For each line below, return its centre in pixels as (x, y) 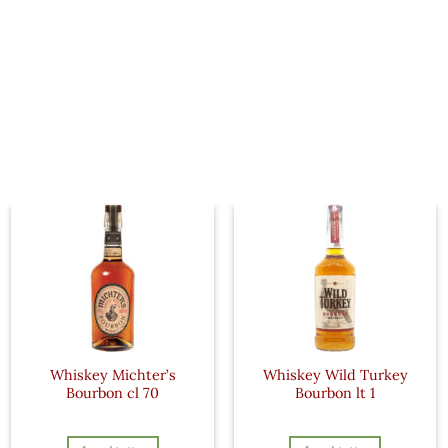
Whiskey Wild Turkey (335, 374)
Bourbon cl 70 (113, 392)
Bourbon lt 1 (335, 392)
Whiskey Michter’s (112, 374)
